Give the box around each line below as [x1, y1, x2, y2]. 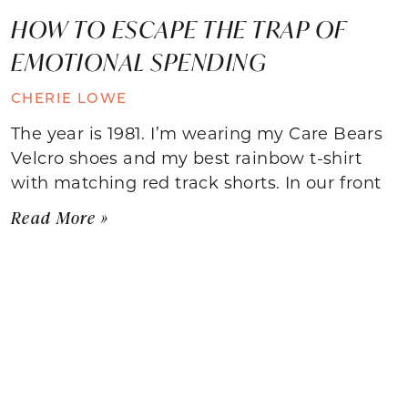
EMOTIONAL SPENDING [11, 46, 267, 77]
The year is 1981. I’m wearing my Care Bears [11, 121, 383, 144]
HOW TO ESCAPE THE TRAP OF [11, 13, 346, 45]
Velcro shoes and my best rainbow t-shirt [11, 146, 362, 168]
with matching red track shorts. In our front [11, 170, 382, 193]
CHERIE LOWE [11, 87, 127, 107]
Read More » [11, 206, 109, 229]
